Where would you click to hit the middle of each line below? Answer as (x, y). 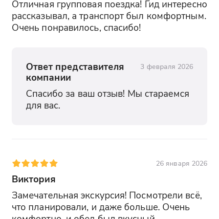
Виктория (33, 179)
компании (48, 77)
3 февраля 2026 (167, 66)
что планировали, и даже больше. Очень (101, 206)
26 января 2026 (182, 163)
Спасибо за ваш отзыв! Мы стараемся (107, 93)
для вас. (43, 105)
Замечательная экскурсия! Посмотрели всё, (107, 195)
